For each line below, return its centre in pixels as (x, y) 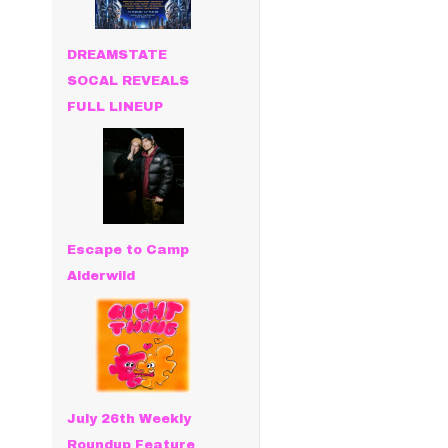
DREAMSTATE (117, 55)
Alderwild (101, 276)
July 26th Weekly (129, 419)
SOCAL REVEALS (128, 81)
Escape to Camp (128, 250)
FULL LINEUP (115, 107)
